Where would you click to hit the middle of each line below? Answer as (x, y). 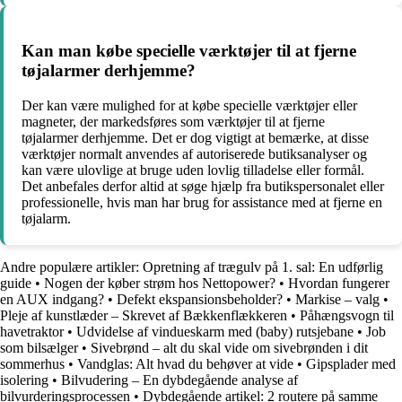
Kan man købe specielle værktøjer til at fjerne (189, 50)
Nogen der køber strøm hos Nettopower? (160, 283)
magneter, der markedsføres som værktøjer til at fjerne (173, 121)
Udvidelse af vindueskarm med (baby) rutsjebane (215, 331)
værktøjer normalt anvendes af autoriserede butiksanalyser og (194, 153)
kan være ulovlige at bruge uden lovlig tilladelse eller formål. (193, 170)
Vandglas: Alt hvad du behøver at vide (185, 363)
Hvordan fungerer (339, 283)
